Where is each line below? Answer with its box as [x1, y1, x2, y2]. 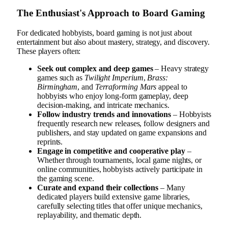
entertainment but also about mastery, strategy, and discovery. [17, 37, 210, 46]
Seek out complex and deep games [37, 64, 153, 73]
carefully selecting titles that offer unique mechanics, [37, 201, 203, 210]
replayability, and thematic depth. [37, 210, 142, 219]
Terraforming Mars [95, 82, 157, 91]
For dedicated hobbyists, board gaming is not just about [17, 28, 192, 37]
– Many [158, 183, 185, 192]
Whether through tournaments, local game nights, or [37, 155, 202, 164]
